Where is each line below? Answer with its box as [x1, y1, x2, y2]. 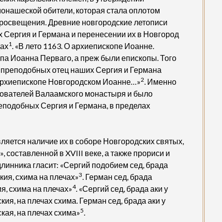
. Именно [144, 76, 177, 86]
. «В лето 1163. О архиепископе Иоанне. [12, 41, 155, 51]
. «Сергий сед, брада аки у [76, 183, 168, 193]
